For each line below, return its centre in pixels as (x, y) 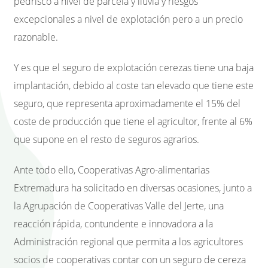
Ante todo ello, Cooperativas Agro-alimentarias (112, 170)
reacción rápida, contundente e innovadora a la (113, 223)
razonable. (36, 37)
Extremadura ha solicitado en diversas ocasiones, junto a (133, 188)
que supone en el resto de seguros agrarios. (106, 139)
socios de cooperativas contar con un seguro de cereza (130, 259)
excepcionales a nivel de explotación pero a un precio (128, 19)
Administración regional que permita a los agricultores (128, 241)
